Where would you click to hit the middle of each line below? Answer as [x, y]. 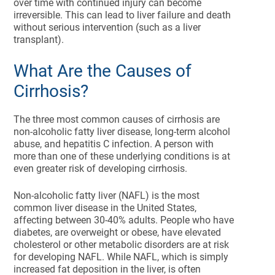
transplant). [40, 40]
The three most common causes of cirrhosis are [117, 119]
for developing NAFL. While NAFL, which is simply [121, 257]
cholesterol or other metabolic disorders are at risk [122, 245]
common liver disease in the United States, [105, 208]
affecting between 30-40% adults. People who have [124, 220]
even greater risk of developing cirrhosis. [102, 168]
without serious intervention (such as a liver [107, 27]
